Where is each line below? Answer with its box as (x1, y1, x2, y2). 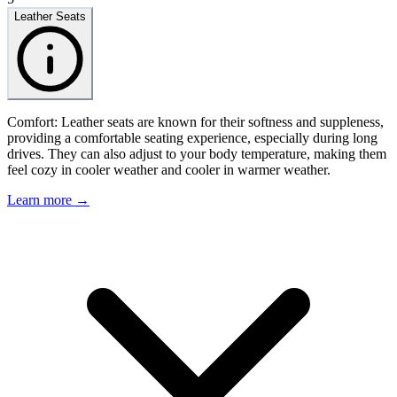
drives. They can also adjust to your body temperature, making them (7, 146, 386, 162)
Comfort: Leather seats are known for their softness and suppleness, (7, 114, 384, 130)
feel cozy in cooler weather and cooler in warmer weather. (7, 162, 331, 178)
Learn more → (7, 192, 90, 208)
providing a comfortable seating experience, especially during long (7, 130, 378, 146)
